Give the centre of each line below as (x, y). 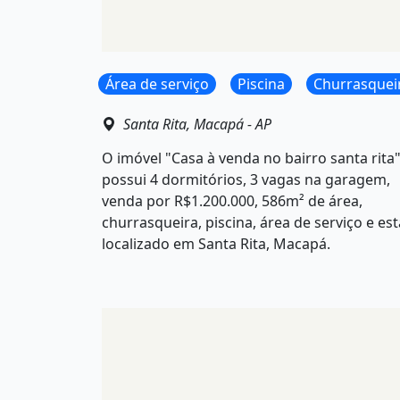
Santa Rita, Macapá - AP (197, 124)
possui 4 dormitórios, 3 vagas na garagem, (246, 179)
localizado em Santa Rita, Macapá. (216, 243)
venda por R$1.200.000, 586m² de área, (232, 200)
